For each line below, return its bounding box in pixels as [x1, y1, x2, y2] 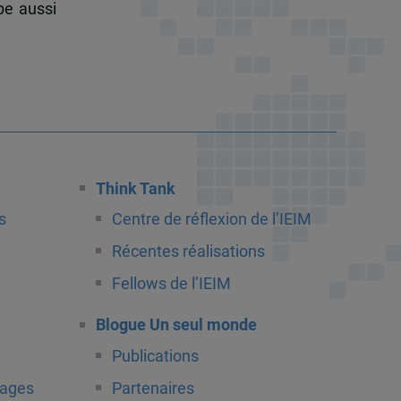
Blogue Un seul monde [95, 316, 257, 335]
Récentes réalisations [111, 243, 265, 261]
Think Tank [95, 180, 175, 199]
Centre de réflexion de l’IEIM [111, 210, 311, 229]
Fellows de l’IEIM [111, 275, 231, 294]
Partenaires [111, 379, 194, 397]
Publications [111, 346, 199, 365]
